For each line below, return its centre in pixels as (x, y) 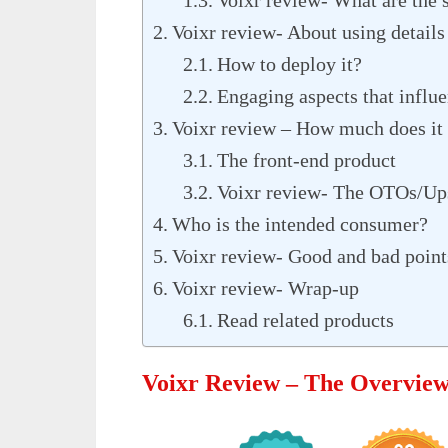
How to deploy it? (289, 63)
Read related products (305, 319)
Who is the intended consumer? (300, 223)
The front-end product (306, 159)
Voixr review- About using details (308, 31)
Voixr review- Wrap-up (265, 287)
